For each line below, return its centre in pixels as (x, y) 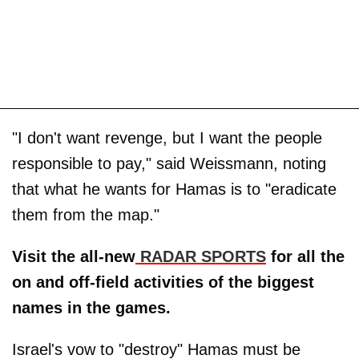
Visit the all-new (74, 257)
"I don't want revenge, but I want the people (167, 138)
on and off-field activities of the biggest (163, 282)
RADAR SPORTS (201, 257)
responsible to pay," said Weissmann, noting (169, 164)
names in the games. (91, 308)
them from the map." (86, 215)
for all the (305, 257)
